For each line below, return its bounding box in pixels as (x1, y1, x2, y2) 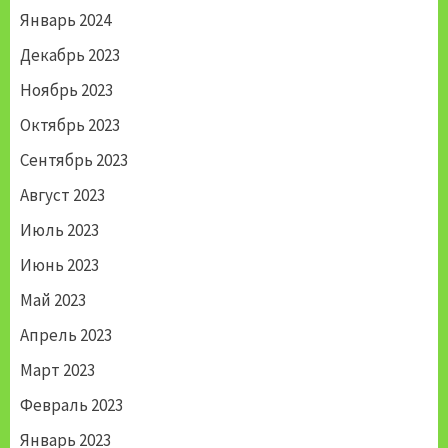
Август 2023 (20, 184, 105, 207)
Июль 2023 (20, 219, 99, 242)
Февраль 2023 (20, 394, 123, 417)
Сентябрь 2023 (20, 149, 128, 172)
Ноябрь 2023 (20, 79, 113, 102)
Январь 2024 (20, 9, 111, 32)
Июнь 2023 (20, 254, 99, 277)
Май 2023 (20, 289, 86, 312)
